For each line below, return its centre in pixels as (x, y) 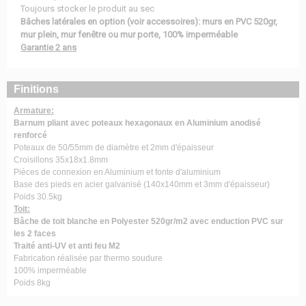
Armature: (34, 111)
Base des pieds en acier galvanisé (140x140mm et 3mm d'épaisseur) (142, 184)
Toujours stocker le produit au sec (87, 9)
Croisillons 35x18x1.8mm (61, 160)
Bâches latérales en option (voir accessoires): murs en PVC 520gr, (149, 22)
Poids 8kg (32, 283)
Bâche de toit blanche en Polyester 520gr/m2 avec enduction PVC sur (149, 221)
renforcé (30, 135)
